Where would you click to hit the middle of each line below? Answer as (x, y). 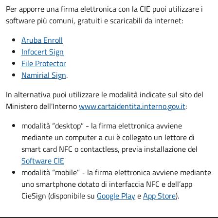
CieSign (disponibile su (59, 196)
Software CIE (43, 161)
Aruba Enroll (42, 40)
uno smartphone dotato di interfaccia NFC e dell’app (107, 184)
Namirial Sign (44, 75)
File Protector (44, 63)
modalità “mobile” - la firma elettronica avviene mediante (116, 172)
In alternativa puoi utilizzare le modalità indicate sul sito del (105, 94)
